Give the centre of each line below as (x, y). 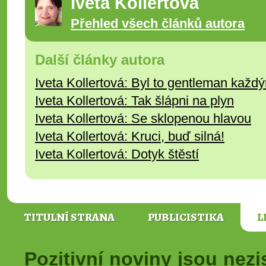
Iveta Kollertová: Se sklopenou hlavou (143, 118)
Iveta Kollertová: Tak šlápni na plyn (134, 101)
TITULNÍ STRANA (69, 217)
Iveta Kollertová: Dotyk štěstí (117, 154)
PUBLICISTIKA (186, 217)
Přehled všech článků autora (158, 23)
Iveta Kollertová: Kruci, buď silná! (130, 136)
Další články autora (100, 60)
